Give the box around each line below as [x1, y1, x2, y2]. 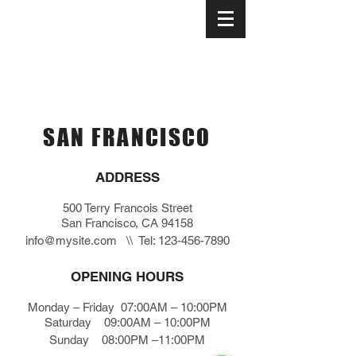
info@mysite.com [25, 234, 117, 247]
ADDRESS [95, 169, 160, 185]
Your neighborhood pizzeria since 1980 [10, 4, 211, 33]
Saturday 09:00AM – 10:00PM [44, 315, 211, 329]
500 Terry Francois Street [62, 201, 192, 215]
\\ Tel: [116, 234, 158, 247]
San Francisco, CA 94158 [61, 216, 193, 230]
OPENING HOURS [71, 269, 184, 284]
